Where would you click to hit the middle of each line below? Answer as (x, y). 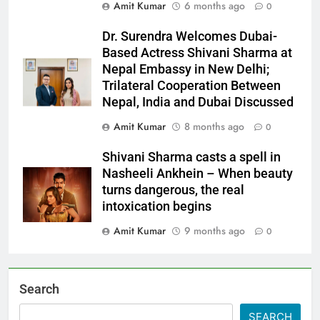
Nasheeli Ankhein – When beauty (197, 174)
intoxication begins (157, 207)
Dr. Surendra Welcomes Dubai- (190, 37)
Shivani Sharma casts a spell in (191, 157)
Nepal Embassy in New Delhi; (186, 70)
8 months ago (214, 127)
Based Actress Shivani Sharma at (197, 53)
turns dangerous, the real (173, 190)
